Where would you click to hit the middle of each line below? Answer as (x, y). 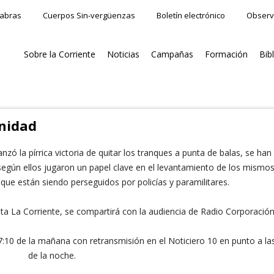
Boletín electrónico (191, 15)
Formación (226, 54)
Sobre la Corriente (60, 54)
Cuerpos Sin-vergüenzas (89, 15)
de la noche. (52, 255)
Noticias (123, 54)
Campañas (172, 54)
